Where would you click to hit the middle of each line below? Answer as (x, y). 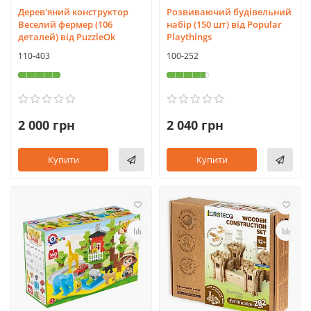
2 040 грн (195, 125)
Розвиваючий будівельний (229, 12)
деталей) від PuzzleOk (67, 37)
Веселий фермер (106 (65, 24)
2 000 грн (47, 125)
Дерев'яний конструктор (73, 12)
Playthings (189, 37)
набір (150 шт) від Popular (224, 24)
